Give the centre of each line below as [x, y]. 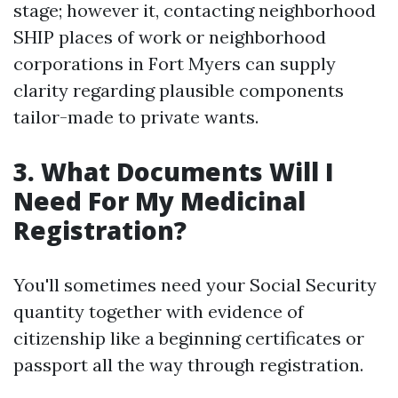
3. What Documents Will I [174, 171]
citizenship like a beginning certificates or [189, 338]
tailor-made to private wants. [136, 117]
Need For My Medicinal [159, 201]
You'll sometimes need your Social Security [195, 285]
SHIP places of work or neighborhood [170, 37]
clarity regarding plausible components [179, 90]
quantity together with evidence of [159, 311]
